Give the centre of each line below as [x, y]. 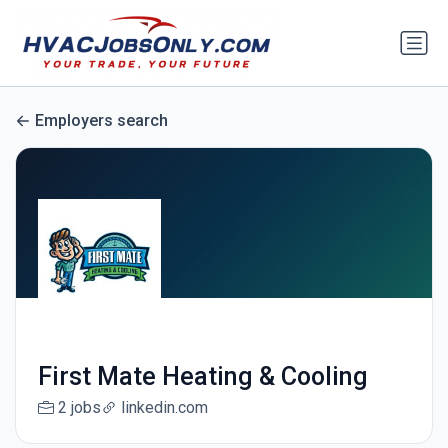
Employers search [101, 121]
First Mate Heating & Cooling [202, 377]
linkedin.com [164, 408]
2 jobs [79, 408]
